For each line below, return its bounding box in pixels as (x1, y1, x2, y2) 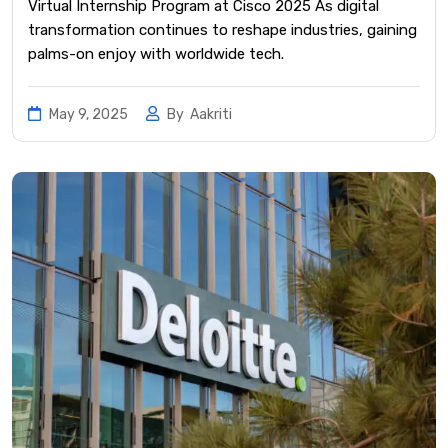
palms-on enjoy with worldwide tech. (28, 44, 284, 63)
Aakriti (190, 105, 232, 123)
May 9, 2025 (46, 105, 131, 123)
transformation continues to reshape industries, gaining (28, 20, 417, 39)
